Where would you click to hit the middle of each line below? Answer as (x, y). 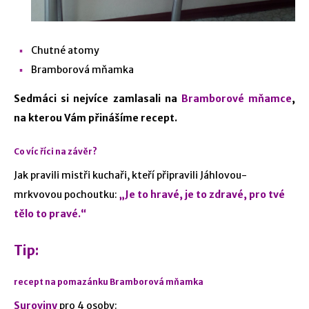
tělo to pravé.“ (50, 214)
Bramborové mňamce (237, 99)
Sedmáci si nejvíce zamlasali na (98, 99)
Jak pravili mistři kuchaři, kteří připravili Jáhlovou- (130, 176)
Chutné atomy (65, 51)
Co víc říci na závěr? (56, 152)
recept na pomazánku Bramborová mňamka (109, 282)
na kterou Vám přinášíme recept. (96, 118)
